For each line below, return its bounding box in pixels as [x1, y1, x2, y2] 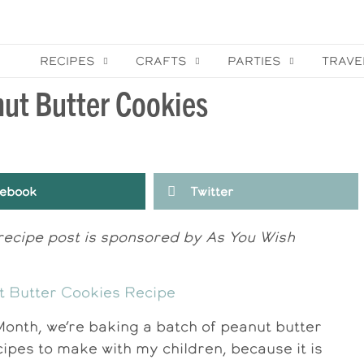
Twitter [189, 182, 233, 200]
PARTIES [227, 53, 282, 69]
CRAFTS [136, 53, 188, 69]
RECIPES [40, 53, 96, 69]
